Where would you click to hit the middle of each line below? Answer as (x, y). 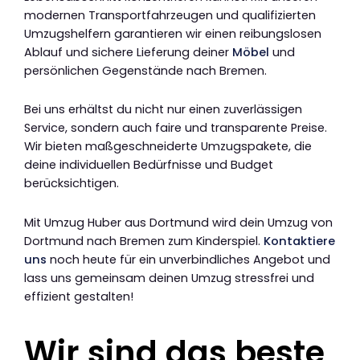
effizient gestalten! (79, 296)
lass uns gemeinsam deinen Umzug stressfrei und (169, 278)
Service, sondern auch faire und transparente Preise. (176, 128)
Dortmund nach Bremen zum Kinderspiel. (144, 241)
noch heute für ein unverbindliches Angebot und (188, 259)
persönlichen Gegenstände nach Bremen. (145, 70)
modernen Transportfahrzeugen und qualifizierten (170, 15)
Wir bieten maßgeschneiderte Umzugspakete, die (168, 147)
